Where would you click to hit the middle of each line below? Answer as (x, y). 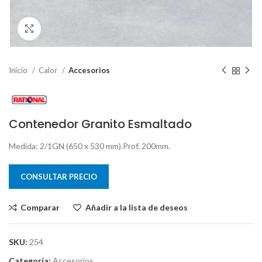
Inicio (19, 70)
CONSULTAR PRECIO (59, 176)
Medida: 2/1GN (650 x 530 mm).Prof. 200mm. (89, 146)
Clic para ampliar (72, 29)
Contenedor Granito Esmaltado (100, 124)
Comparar (40, 207)
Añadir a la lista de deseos (136, 207)
